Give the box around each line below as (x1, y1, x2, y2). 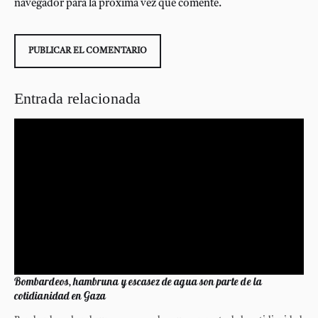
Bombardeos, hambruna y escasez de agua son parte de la (14, 274, 262, 288)
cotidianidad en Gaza (14, 288, 106, 302)
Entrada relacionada (14, 89, 141, 107)
